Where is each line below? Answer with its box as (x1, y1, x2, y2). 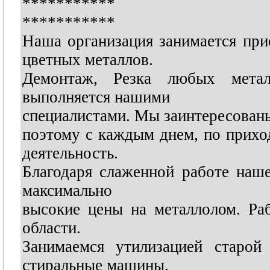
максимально (22, 181, 112, 199)
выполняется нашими (22, 88, 170, 106)
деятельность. (22, 144, 118, 162)
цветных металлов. (22, 51, 153, 69)
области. (22, 219, 81, 237)
